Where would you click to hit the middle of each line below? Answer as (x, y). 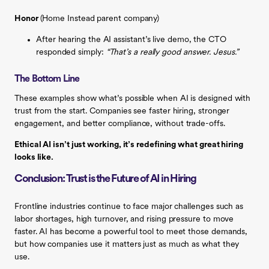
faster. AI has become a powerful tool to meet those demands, (131, 232)
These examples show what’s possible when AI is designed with (133, 98)
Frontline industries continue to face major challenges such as (129, 207)
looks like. (34, 157)
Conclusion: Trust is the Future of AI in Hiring (105, 179)
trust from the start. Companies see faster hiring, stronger (122, 111)
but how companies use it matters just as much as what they (127, 244)
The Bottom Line (47, 79)
